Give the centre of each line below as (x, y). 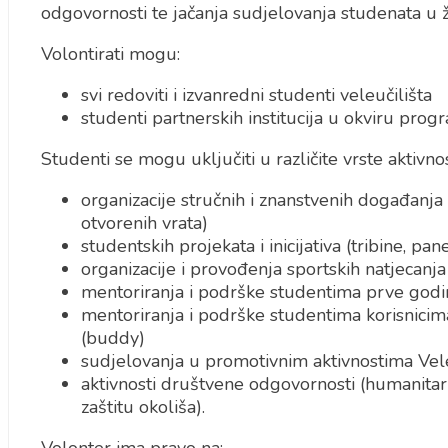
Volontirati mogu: (110, 54)
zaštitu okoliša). (142, 407)
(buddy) (112, 338)
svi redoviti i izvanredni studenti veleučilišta (256, 95)
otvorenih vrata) (144, 223)
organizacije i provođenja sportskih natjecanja (263, 269)
